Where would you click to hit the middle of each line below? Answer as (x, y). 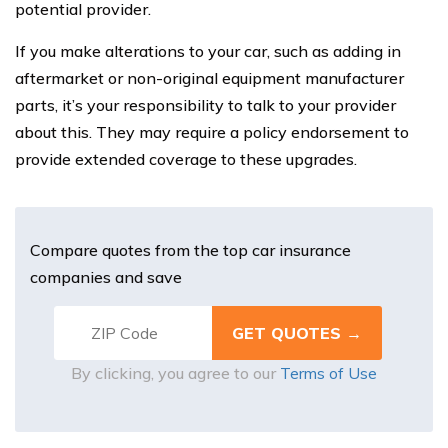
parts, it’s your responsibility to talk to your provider (205, 104)
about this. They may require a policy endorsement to (212, 131)
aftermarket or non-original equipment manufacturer (209, 77)
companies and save (106, 276)
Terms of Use (328, 372)
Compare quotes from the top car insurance (190, 249)
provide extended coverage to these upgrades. (186, 158)
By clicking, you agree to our (175, 372)
